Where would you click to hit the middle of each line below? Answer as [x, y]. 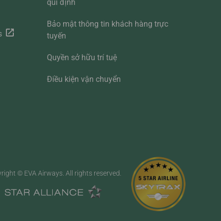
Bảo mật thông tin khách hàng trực [107, 24]
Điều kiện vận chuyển [84, 79]
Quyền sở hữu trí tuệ [82, 58]
